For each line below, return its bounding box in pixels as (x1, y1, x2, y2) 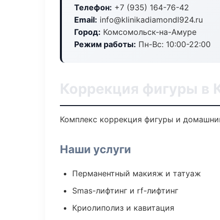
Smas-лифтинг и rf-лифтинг (72, 186, 178, 195)
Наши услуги (60, 142, 131, 156)
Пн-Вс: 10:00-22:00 (136, 39, 211, 49)
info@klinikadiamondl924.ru (97, 15, 203, 25)
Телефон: (74, 2, 112, 12)
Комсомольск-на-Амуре (101, 27, 196, 37)
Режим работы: (74, 39, 136, 49)
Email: (74, 15, 97, 25)
